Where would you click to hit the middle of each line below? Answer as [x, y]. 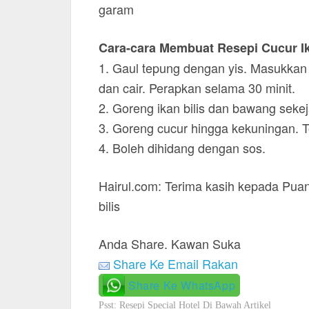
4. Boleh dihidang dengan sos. [182, 148]
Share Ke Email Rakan [176, 263]
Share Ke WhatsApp [182, 285]
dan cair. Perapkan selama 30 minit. [197, 88]
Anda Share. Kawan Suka [170, 243]
